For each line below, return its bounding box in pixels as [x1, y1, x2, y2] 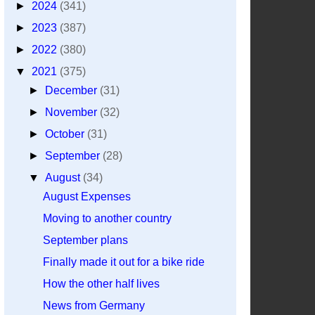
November [45, 106, 101, 118]
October [45, 128, 88, 140]
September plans [42, 234, 128, 246]
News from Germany [42, 300, 145, 311]
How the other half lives [42, 278, 160, 290]
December [45, 84, 101, 96]
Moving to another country [42, 212, 172, 224]
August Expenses [42, 191, 131, 202]
